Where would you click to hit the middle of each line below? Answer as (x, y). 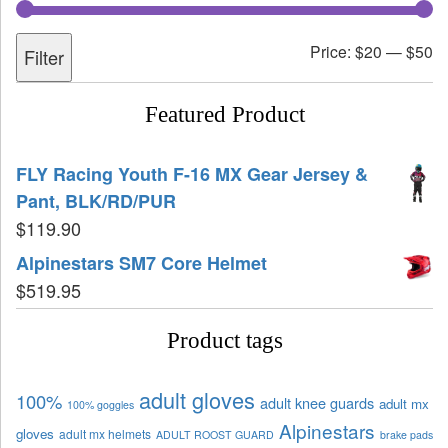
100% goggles (100, 404)
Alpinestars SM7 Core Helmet (141, 262)
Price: (332, 50)
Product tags (224, 340)
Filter (44, 56)
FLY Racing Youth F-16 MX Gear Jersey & (192, 173)
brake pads (406, 434)
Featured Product (224, 114)
